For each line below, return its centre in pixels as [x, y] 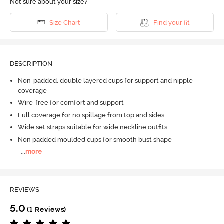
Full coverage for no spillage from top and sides [91, 115]
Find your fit [171, 22]
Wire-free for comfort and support [71, 103]
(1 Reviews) [46, 209]
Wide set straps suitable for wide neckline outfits [92, 127]
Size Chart [65, 22]
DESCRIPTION [31, 64]
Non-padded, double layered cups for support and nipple [105, 80]
